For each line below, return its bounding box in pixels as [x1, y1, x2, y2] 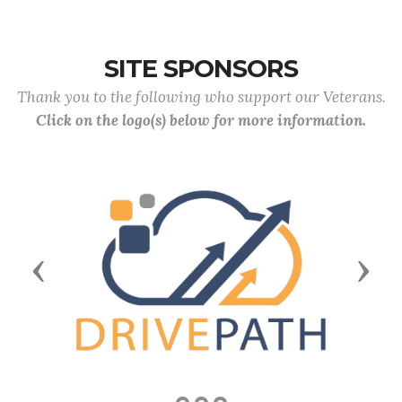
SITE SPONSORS [104, 54, 298, 83]
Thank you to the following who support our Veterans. [16, 87, 386, 107]
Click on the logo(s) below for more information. [36, 110, 366, 130]
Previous [38, 258, 112, 280]
